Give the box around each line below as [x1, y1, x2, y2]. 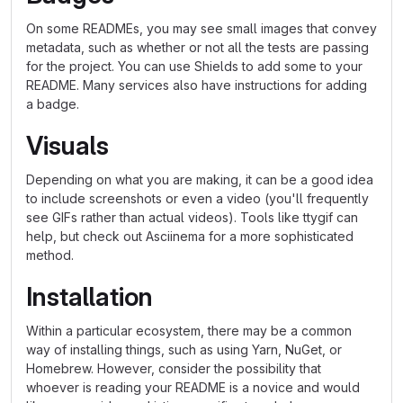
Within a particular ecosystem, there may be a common [26, 323, 352, 338]
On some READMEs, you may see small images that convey [26, 21, 377, 36]
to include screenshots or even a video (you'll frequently [26, 191, 369, 206]
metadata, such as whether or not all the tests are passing [26, 40, 369, 55]
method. [26, 247, 74, 263]
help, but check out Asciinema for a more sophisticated [26, 228, 354, 244]
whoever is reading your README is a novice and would [26, 380, 360, 395]
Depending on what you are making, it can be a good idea [26, 172, 373, 187]
